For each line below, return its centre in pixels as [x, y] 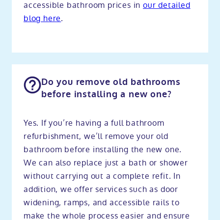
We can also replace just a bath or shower [106, 163]
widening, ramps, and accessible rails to [102, 202]
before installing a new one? [107, 94]
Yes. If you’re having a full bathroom [94, 123]
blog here [42, 18]
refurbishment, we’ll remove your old [96, 136]
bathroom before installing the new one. [103, 149]
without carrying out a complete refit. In [102, 176]
